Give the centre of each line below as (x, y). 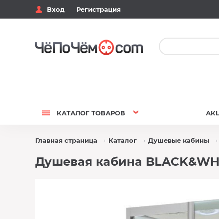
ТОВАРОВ (107, 113)
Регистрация (99, 9)
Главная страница (66, 140)
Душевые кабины (179, 140)
